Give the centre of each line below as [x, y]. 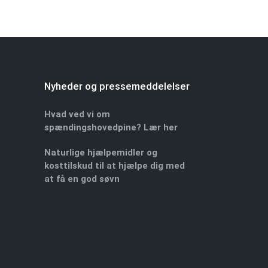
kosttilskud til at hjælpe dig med [114, 165]
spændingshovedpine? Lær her [111, 127]
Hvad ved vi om [77, 114]
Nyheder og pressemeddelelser [117, 86]
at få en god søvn [82, 179]
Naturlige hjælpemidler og [100, 152]
